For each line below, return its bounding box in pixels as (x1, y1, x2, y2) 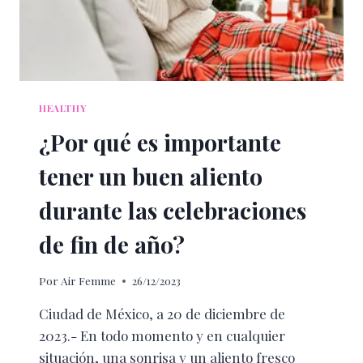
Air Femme (61, 273, 117, 288)
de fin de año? (39, 228, 185, 259)
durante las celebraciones (39, 194, 306, 225)
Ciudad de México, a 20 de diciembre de (39, 305, 285, 323)
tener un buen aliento (39, 160, 263, 191)
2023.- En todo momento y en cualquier (39, 327, 285, 345)
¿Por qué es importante (39, 126, 281, 157)
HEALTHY (39, 100, 87, 114)
